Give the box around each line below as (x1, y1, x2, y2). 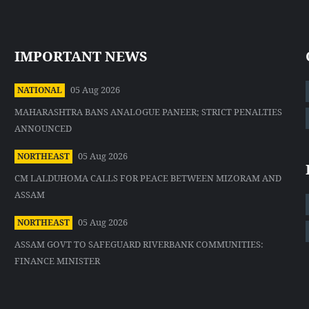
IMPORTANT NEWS (14, 47, 148, 66)
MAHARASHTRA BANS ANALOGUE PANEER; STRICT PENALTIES (14, 106, 283, 119)
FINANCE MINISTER (14, 255, 101, 268)
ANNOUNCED (14, 122, 72, 135)
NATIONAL (17, 84, 63, 97)
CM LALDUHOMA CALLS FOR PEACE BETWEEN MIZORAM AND (14, 172, 282, 185)
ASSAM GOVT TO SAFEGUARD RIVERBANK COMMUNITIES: (14, 238, 264, 251)
